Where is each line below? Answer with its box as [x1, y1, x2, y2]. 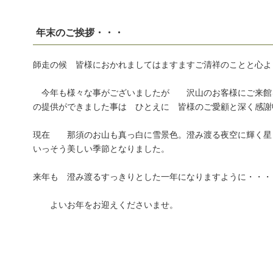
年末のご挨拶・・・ [36, 26, 124, 39]
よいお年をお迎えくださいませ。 [33, 199, 178, 210]
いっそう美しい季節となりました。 [33, 143, 169, 154]
